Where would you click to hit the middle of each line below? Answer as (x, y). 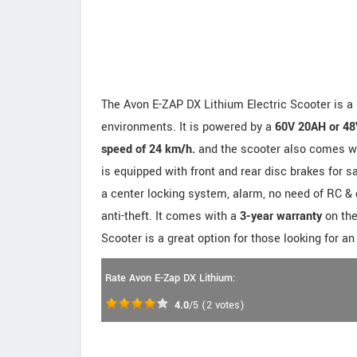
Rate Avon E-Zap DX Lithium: (170, 278)
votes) (228, 305)
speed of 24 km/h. (148, 149)
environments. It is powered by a (188, 127)
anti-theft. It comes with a (171, 216)
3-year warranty (281, 216)
